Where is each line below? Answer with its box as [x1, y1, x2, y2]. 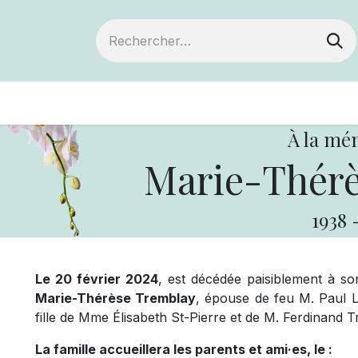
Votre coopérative [213, 93, 350, 113]
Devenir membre [58, 93, 188, 113]
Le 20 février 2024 [35, 271, 158, 287]
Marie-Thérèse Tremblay [35, 290, 197, 306]
